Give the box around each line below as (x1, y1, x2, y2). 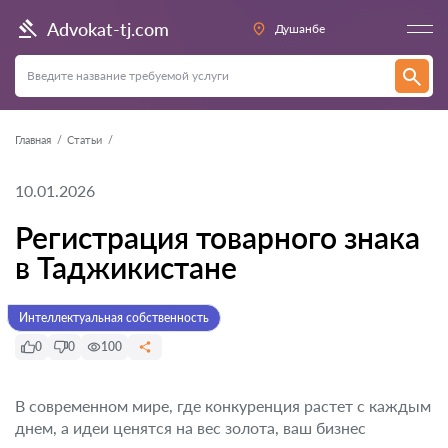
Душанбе (275, 21, 325, 36)
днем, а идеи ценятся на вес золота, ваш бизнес (15, 418, 366, 437)
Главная (15, 133, 51, 146)
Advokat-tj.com (47, 17, 169, 40)
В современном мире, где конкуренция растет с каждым (15, 396, 431, 415)
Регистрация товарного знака (15, 219, 420, 255)
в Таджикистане (15, 249, 237, 285)
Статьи (67, 133, 102, 146)
